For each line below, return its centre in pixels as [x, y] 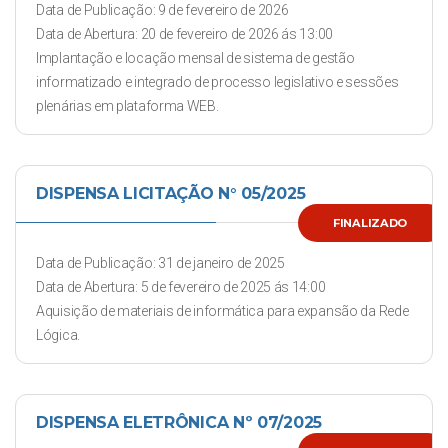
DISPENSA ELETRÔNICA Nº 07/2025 [179, 422]
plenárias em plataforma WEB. [127, 106]
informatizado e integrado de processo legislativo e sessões [217, 82]
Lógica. [58, 335]
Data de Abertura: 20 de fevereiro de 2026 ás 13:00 [184, 34]
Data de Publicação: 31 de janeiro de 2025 [160, 263]
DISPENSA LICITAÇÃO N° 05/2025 [171, 193]
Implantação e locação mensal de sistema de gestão [195, 58]
